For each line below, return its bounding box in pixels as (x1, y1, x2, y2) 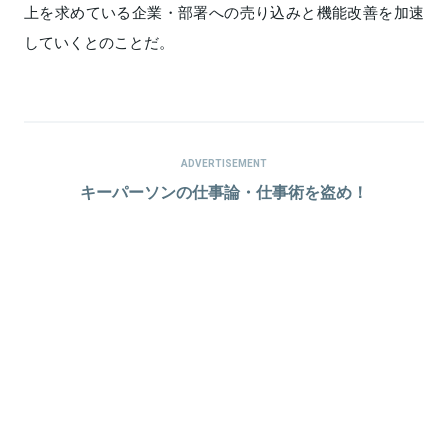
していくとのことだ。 (24, 31, 174, 54)
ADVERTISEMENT (181, 155, 267, 171)
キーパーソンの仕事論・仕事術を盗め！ (80, 179, 368, 204)
